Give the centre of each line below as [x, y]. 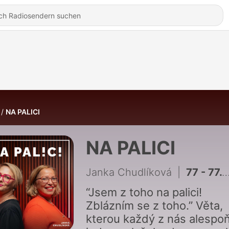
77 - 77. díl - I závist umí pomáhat [204, 172]
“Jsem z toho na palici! [144, 192]
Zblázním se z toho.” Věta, [154, 205]
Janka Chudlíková [129, 172]
